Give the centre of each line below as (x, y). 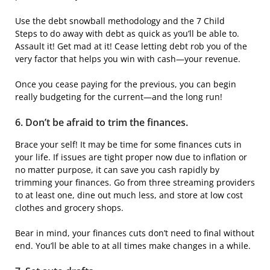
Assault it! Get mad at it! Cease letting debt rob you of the (131, 46)
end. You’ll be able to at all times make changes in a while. (133, 245)
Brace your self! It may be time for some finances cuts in (128, 144)
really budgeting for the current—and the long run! (119, 96)
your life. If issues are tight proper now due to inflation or (131, 157)
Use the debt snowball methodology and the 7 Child (120, 20)
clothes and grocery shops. (69, 207)
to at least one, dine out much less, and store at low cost (129, 195)
